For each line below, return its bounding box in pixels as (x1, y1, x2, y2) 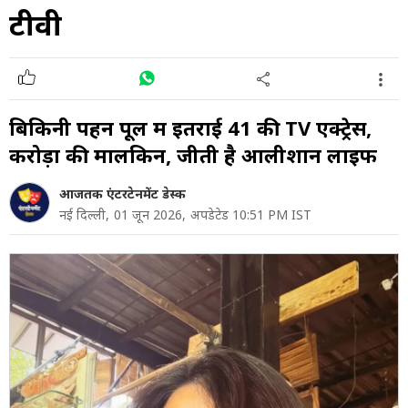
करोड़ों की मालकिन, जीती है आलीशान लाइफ (9, 141, 377, 169)
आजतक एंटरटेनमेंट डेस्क (59, 185, 186, 203)
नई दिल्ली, (59, 206, 109, 224)
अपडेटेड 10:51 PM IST (190, 206, 311, 224)
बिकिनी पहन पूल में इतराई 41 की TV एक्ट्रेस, (9, 114, 372, 142)
